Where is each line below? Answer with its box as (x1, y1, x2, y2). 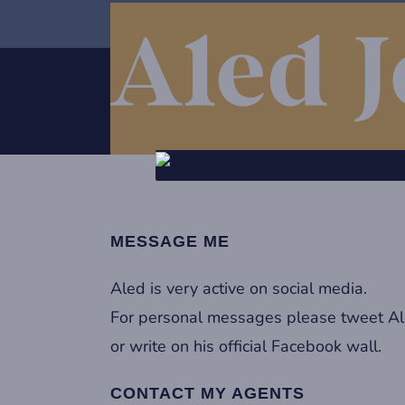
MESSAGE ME (110, 232, 230, 251)
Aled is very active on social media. (110, 278, 367, 300)
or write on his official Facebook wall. (110, 335, 381, 358)
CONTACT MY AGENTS (110, 384, 305, 403)
